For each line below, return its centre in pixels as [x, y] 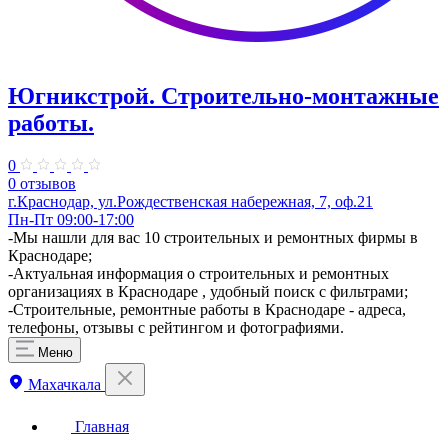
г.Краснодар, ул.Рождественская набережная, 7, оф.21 [190, 201]
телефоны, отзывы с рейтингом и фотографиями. [176, 327]
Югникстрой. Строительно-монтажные [223, 96]
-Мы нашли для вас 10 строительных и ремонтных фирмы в [213, 237]
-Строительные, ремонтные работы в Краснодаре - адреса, [207, 309]
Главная [100, 426]
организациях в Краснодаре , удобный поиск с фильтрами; [208, 291]
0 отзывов [42, 183]
